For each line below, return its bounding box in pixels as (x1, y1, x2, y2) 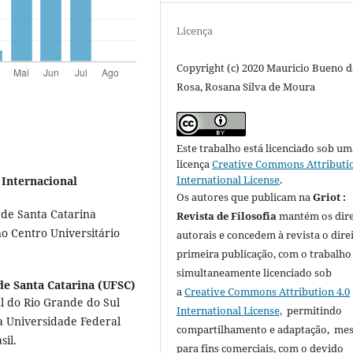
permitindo (282, 303, 343, 318)
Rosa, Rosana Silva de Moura (176, 80, 316, 95)
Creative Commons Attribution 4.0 (184, 284, 351, 299)
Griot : (313, 190, 347, 205)
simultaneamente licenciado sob (176, 266, 333, 281)
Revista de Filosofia (176, 209, 277, 224)
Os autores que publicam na (176, 190, 314, 205)
